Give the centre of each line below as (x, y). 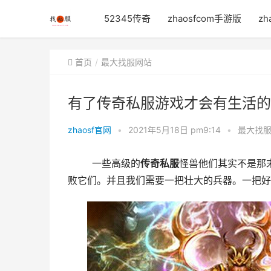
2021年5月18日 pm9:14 (176, 130)
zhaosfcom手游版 (204, 18)
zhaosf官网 (90, 130)
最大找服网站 (126, 62)
